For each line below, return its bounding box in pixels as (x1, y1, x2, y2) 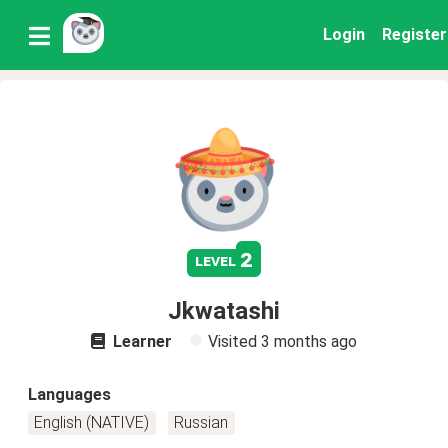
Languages (28, 385, 111, 404)
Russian (174, 413, 229, 432)
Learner (109, 332, 172, 351)
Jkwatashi (168, 297, 280, 325)
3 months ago (261, 332, 357, 351)
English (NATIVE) (34, 413, 150, 432)
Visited (208, 332, 261, 351)
